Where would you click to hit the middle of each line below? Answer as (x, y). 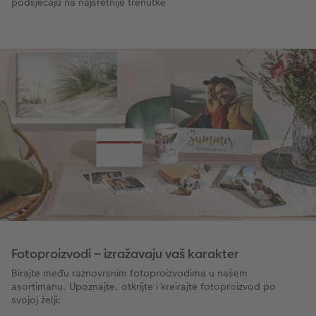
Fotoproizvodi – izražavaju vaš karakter (125, 253)
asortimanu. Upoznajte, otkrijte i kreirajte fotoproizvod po (144, 286)
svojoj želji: (36, 299)
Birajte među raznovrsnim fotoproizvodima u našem (129, 273)
